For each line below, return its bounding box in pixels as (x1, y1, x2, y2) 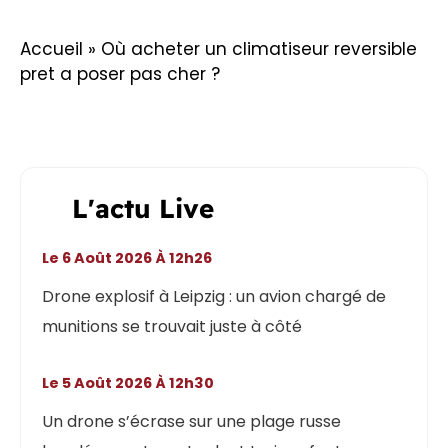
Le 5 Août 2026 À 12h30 (49, 373, 215, 394)
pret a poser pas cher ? (20, 61, 220, 86)
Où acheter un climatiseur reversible (101, 36, 417, 61)
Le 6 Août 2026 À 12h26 (49, 247, 213, 268)
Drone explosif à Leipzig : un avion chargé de (42, 284, 387, 308)
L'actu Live (72, 191, 215, 225)
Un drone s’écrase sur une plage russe (42, 410, 342, 434)
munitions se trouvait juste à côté (42, 314, 303, 338)
